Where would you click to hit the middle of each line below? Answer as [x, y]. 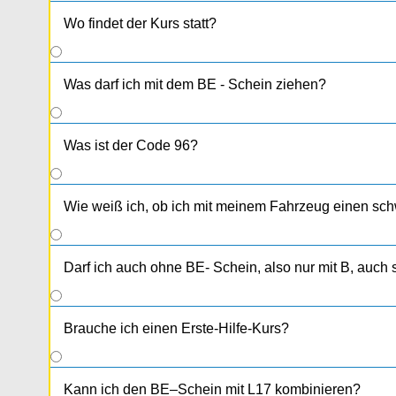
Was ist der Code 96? [131, 146]
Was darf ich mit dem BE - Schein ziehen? [195, 85]
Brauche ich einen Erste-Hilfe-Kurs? [176, 329]
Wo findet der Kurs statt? [140, 24]
